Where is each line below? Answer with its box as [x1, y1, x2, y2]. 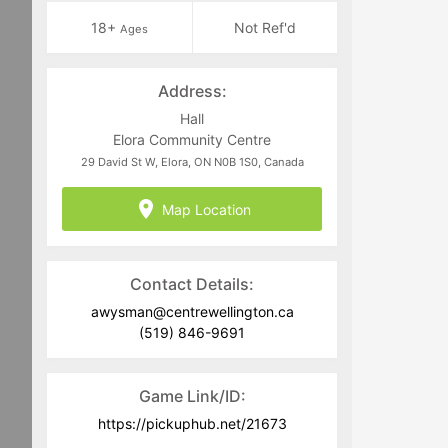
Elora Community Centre [113, 131, 271, 149]
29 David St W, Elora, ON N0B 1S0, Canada [80, 155, 304, 170]
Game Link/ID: [138, 386, 246, 407]
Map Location [161, 200, 251, 218]
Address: [157, 81, 227, 102]
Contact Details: [130, 274, 254, 295]
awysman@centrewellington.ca [90, 303, 294, 321]
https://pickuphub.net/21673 [97, 415, 287, 433]
